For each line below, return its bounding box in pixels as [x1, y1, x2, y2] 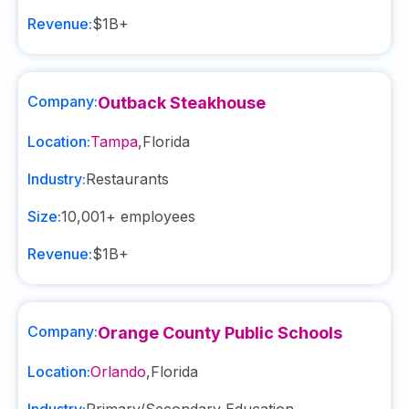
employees [116, 207, 195, 225]
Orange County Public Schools [98, 323, 342, 342]
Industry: [27, 170, 86, 188]
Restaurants [86, 170, 169, 188]
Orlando [90, 362, 146, 381]
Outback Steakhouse [98, 93, 266, 112]
